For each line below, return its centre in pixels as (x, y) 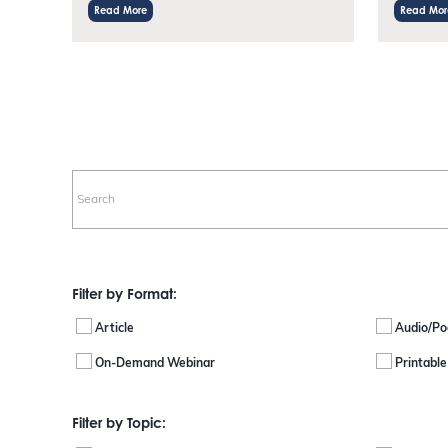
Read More (120, 9)
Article (114, 328)
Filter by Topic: (119, 422)
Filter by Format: (124, 293)
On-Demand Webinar (155, 363)
